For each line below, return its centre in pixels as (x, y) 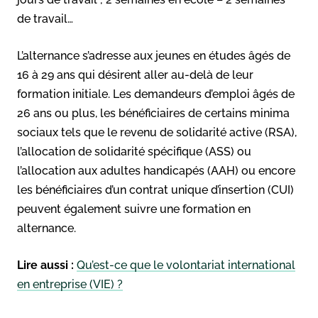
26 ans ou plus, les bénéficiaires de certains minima (153, 113)
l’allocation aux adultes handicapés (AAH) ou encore (156, 170)
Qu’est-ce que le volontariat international (186, 265)
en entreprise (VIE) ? (70, 284)
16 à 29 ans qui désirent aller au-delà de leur (135, 75)
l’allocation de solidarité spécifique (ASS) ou (134, 151)
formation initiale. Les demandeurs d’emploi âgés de (156, 94)
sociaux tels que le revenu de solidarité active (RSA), (157, 132)
